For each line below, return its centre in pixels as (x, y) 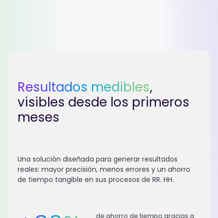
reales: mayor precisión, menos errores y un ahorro (104, 169)
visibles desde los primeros (103, 102)
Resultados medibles (83, 87)
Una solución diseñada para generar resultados (98, 159)
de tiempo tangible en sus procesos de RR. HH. (96, 179)
